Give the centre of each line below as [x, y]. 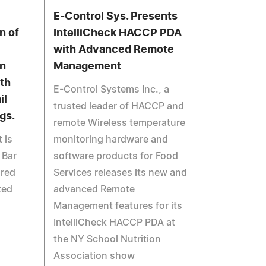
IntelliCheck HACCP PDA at [115, 223]
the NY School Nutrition [107, 239]
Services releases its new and [121, 173]
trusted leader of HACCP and [119, 106]
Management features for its [118, 206]
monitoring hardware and [111, 140]
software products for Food [116, 156]
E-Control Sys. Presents [116, 17]
